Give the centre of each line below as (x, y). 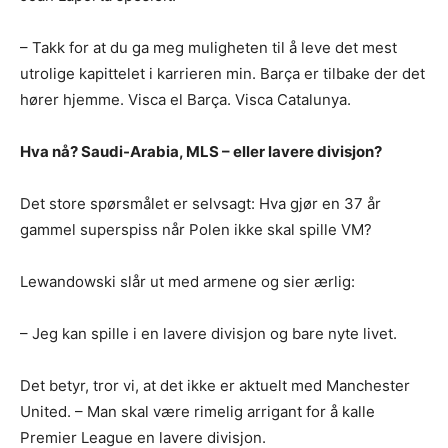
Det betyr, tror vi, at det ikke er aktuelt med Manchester (215, 386)
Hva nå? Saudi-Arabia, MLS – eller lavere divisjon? (201, 152)
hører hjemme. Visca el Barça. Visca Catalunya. (185, 100)
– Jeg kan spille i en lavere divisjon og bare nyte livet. (208, 334)
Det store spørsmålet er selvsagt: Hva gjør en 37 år (200, 204)
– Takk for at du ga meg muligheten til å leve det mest (208, 48)
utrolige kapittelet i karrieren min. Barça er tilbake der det (222, 74)
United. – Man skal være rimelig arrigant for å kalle (197, 412)
